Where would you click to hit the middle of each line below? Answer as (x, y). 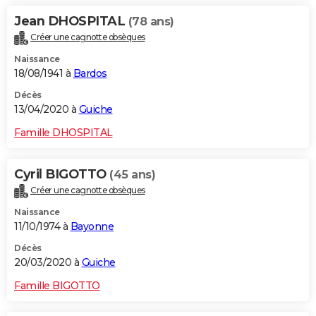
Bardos (90, 74)
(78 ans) (151, 22)
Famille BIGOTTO (57, 286)
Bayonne (92, 227)
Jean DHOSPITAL (71, 22)
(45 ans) (132, 175)
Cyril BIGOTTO (62, 175)
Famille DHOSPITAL (63, 133)
